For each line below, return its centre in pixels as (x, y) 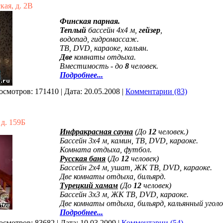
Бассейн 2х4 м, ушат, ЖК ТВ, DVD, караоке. (136, 167)
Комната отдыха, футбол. (106, 150)
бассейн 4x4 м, (113, 30)
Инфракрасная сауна (96, 132)
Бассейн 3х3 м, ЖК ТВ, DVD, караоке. (124, 194)
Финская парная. (90, 21)
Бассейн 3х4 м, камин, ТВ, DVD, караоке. (129, 141)
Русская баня (83, 159)
